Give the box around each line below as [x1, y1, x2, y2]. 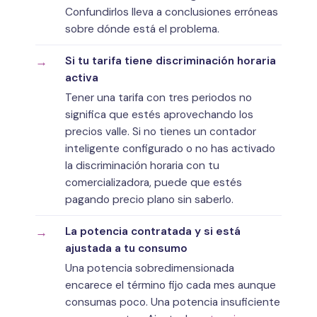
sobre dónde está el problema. [65, 21, 219, 36]
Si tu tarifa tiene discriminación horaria [65, 53, 276, 68]
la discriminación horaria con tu [65, 158, 219, 173]
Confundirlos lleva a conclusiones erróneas [65, 4, 278, 19]
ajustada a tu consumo [65, 241, 188, 255]
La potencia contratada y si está [65, 224, 241, 238]
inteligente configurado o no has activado [65, 141, 275, 156]
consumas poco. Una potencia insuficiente [65, 294, 280, 309]
